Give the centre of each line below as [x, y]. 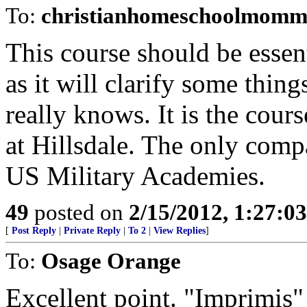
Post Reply [34, 231]
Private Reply [92, 231]
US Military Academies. [135, 176]
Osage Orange [111, 261]
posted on [79, 212]
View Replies [180, 231]
